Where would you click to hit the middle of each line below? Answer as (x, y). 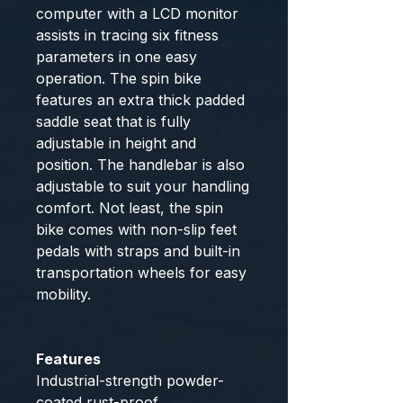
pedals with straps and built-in (138, 251)
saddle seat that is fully (113, 121)
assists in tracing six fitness (127, 35)
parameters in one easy (116, 57)
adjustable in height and (116, 143)
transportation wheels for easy (141, 273)
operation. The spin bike (119, 78)
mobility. (63, 294)
